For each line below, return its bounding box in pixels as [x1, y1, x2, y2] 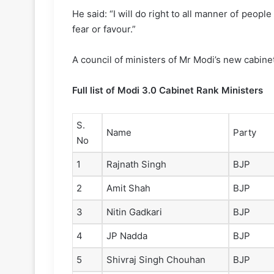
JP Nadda [106, 230, 147, 242]
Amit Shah [106, 182, 150, 194]
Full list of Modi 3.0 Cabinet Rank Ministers [72, 84, 263, 97]
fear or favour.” [72, 23, 136, 35]
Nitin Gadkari [106, 206, 162, 218]
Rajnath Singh [106, 158, 166, 171]
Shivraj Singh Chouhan [106, 254, 206, 266]
